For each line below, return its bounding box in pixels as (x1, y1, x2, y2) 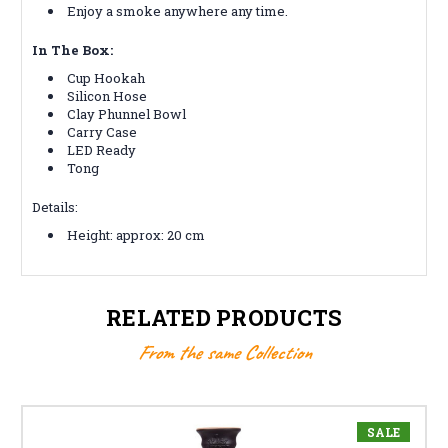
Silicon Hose (67, 86, 148, 105)
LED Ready (67, 140, 137, 159)
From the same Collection (137, 339, 311, 365)
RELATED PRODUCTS (106, 302, 342, 332)
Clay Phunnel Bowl (67, 104, 187, 123)
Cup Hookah (67, 68, 146, 87)
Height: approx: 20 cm (67, 225, 206, 244)
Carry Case (67, 122, 138, 141)
